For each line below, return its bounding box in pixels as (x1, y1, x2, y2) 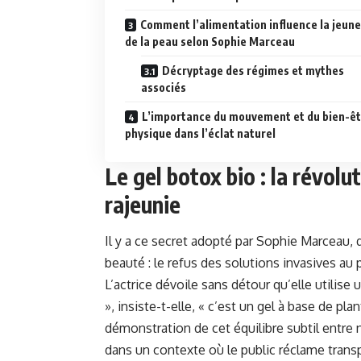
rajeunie (105, 190, 180, 219)
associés (141, 81, 186, 95)
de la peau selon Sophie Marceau (125, 35, 295, 49)
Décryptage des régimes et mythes (162, 64, 344, 78)
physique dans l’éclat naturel (125, 127, 276, 141)
